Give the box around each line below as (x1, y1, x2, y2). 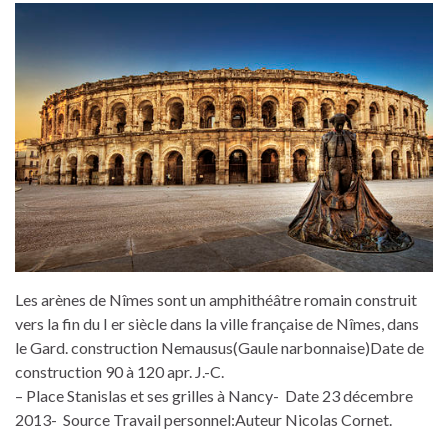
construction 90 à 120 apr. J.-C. (15, 362, 224, 382)
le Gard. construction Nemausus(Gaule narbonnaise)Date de (15, 338, 424, 358)
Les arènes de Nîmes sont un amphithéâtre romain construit (15, 290, 417, 310)
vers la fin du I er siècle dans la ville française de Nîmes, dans (15, 314, 419, 334)
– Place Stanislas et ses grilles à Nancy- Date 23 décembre (15, 386, 413, 406)
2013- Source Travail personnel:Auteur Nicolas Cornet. (15, 410, 392, 430)
